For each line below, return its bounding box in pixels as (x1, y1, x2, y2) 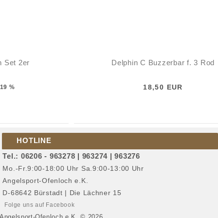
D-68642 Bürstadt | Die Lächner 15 (2, 189, 122, 197)
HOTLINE (17, 136, 52, 145)
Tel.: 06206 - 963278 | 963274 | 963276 (2, 152, 140, 160)
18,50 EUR (143, 83, 183, 91)
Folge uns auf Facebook (2, 201, 75, 208)
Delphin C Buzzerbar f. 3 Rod (111, 58, 215, 67)
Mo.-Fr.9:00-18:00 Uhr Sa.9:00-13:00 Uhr (2, 164, 144, 172)
